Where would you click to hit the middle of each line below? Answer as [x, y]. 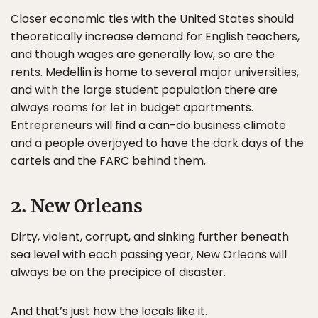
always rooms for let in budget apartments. [132, 108]
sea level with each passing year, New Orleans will [149, 254]
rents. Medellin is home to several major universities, [155, 72]
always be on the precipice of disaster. [118, 272]
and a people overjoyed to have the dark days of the [157, 143]
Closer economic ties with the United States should [152, 19]
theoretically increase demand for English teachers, [155, 37]
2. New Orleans [77, 206]
